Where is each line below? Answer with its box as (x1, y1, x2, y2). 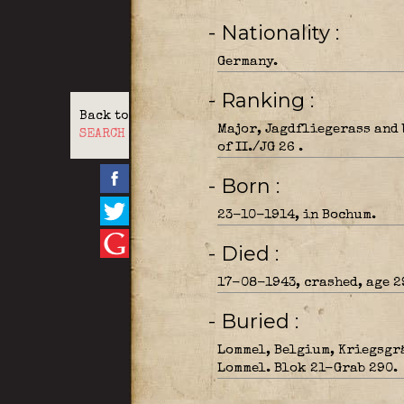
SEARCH (78, 128, 125, 141)
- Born (220, 174, 276, 198)
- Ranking (220, 88, 310, 113)
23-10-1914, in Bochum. (216, 208, 376, 222)
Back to (78, 110, 128, 123)
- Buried (220, 309, 295, 334)
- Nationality (220, 21, 335, 45)
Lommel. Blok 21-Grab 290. (216, 362, 398, 375)
